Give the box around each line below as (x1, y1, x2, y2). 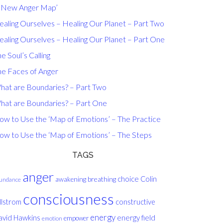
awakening (55, 175, 86, 183)
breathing (88, 175, 116, 183)
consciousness (23, 190, 114, 208)
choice (117, 174, 139, 183)
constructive (115, 198, 155, 206)
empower (64, 214, 89, 222)
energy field (117, 213, 155, 222)
